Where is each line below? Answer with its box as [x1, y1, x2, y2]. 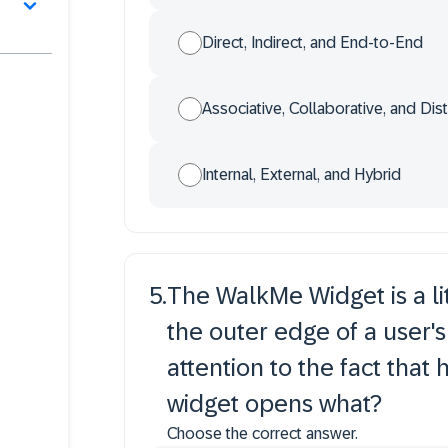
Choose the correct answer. [167, 425, 358, 442]
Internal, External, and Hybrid [202, 166, 401, 183]
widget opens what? [167, 390, 382, 417]
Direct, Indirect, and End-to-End [202, 34, 423, 51]
